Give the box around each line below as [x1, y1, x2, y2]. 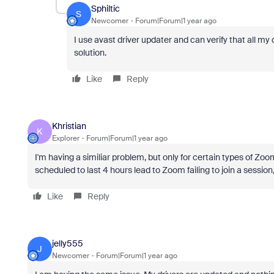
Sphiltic [91, 2, 120, 14]
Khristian [51, 120, 86, 131]
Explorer [51, 133, 80, 143]
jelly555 [51, 237, 83, 249]
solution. [73, 47, 106, 58]
